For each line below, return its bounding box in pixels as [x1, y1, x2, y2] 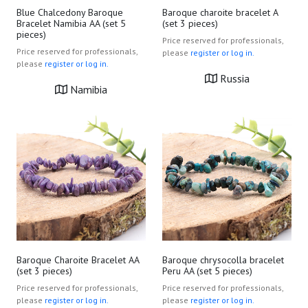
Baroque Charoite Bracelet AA [16, 254, 139, 266]
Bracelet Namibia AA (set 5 [16, 17, 126, 30]
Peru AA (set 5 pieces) [162, 265, 252, 277]
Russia [217, 71, 250, 85]
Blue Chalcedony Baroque [16, 6, 123, 19]
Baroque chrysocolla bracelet [162, 254, 284, 266]
